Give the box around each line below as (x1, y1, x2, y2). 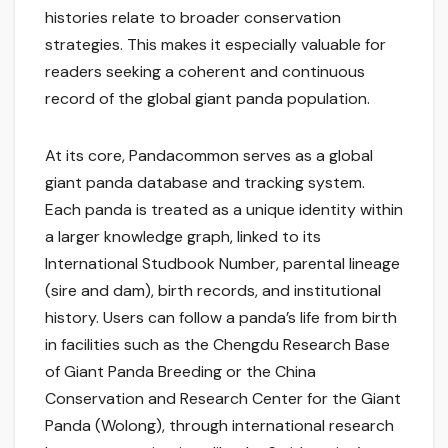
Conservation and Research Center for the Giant (45, 388, 401, 410)
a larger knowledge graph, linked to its (45, 226, 321, 248)
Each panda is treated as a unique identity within (45, 199, 403, 221)
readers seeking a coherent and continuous (45, 61, 365, 83)
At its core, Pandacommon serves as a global (45, 145, 373, 167)
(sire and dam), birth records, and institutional (45, 280, 381, 302)
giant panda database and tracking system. (45, 172, 365, 194)
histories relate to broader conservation (45, 7, 341, 29)
